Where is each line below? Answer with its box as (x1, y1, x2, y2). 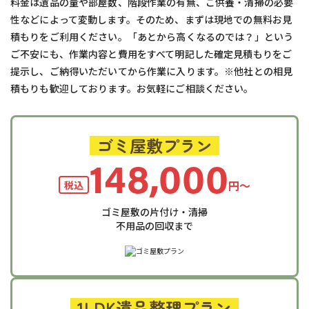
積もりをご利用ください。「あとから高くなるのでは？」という (10, 30, 294, 44)
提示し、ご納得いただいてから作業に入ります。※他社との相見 (10, 64, 293, 79)
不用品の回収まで (116, 219, 193, 233)
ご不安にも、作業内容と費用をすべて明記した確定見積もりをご (10, 47, 292, 61)
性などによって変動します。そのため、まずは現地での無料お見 (10, 12, 292, 27)
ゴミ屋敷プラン (97, 133, 212, 158)
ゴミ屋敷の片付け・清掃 (101, 205, 208, 219)
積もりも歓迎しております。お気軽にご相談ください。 (10, 81, 254, 96)
